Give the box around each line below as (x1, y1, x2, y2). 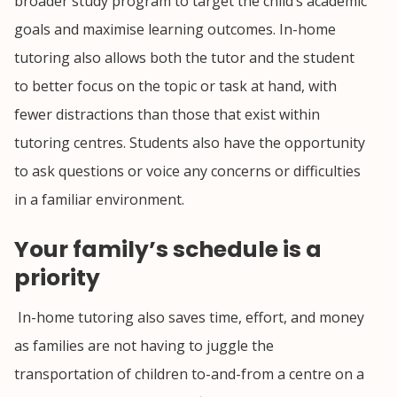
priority (14, 261, 100, 293)
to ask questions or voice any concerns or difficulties (14, 160, 361, 181)
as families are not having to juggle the (14, 335, 274, 355)
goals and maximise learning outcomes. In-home (14, 19, 336, 39)
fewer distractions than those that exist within (14, 104, 320, 124)
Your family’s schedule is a (14, 233, 322, 265)
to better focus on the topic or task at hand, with (14, 75, 337, 96)
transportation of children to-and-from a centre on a (14, 363, 364, 384)
